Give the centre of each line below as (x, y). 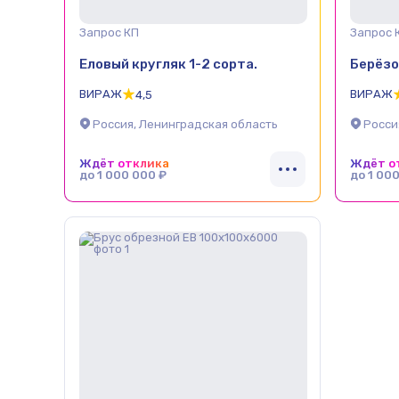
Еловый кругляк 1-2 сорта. (168, 64)
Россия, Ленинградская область (185, 125)
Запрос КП (109, 33)
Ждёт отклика (124, 163)
